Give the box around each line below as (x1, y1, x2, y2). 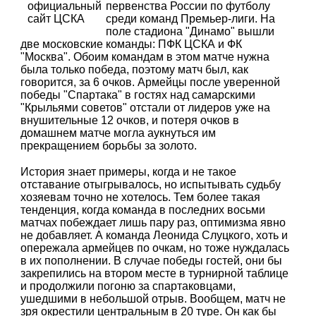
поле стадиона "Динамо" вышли (106, 25, 275, 37)
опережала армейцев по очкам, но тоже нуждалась (20, 242, 290, 255)
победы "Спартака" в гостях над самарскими (20, 88, 256, 101)
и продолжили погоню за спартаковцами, (20, 280, 236, 293)
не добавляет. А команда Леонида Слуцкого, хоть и (20, 229, 288, 242)
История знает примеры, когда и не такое (20, 166, 237, 178)
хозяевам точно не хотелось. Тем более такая (20, 191, 261, 204)
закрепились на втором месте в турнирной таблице (20, 267, 289, 280)
